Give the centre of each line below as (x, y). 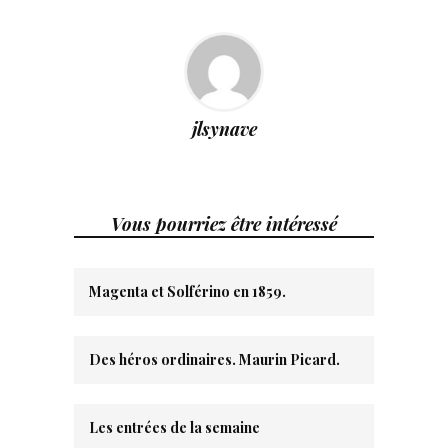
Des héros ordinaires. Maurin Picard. (214, 359)
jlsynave (224, 129)
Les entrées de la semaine (174, 427)
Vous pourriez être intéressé (224, 224)
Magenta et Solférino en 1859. (187, 291)
